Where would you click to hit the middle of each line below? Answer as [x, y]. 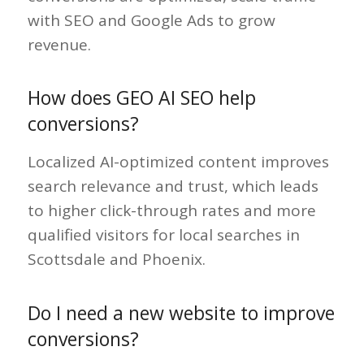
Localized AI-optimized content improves [178, 162]
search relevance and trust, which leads [173, 186]
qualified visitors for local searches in [163, 235]
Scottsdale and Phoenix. [116, 260]
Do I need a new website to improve [181, 312]
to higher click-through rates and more [171, 211]
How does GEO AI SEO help [141, 98]
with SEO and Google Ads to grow [151, 20]
